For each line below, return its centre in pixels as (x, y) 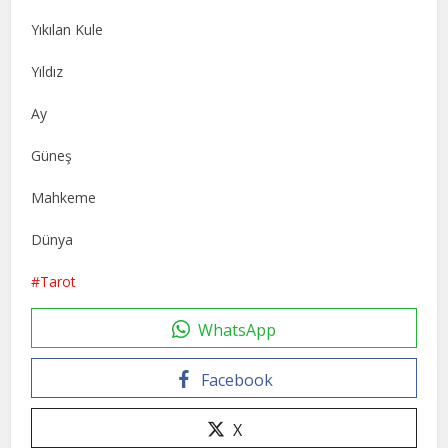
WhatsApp (237, 329)
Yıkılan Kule (67, 29)
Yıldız (47, 71)
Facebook (237, 379)
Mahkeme (64, 197)
